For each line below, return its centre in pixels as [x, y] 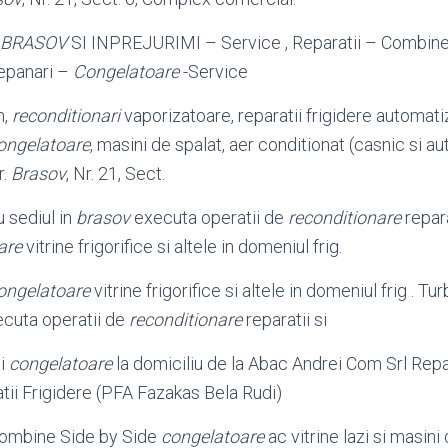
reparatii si [284, 319]
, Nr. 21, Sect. [115, 173]
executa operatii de [209, 217]
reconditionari [66, 115]
